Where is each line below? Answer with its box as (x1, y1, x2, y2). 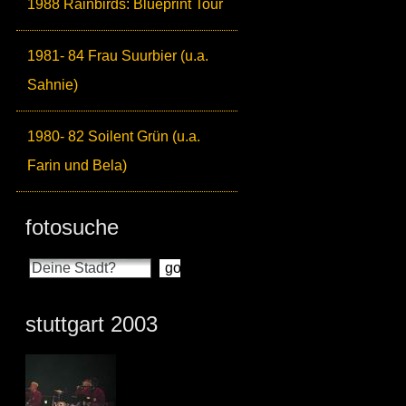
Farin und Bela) (27, 158, 127, 173)
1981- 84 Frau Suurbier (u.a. (27, 48, 208, 63)
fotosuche (25, 215, 119, 239)
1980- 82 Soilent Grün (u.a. (27, 129, 200, 144)
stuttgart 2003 (25, 312, 158, 336)
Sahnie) (27, 77, 78, 92)
